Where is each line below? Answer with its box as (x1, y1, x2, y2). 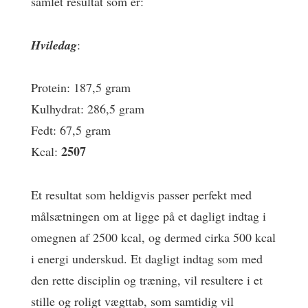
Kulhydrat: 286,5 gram (31, 100, 144, 117)
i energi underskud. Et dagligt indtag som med (31, 250, 263, 267)
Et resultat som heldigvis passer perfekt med (31, 186, 252, 203)
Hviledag (31, 36, 77, 54)
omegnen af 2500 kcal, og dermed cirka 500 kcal (31, 228, 276, 245)
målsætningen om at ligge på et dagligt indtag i (31, 207, 266, 224)
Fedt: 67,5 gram (31, 122, 111, 138)
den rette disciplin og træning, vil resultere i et (31, 271, 263, 288)
